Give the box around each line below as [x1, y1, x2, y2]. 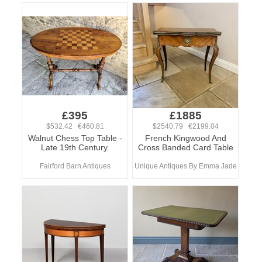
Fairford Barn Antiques [39, 162, 111, 170]
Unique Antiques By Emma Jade [134, 162, 237, 170]
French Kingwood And [144, 133, 226, 143]
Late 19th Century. [40, 143, 109, 152]
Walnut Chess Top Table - [27, 133, 122, 143]
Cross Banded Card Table [137, 143, 233, 152]
